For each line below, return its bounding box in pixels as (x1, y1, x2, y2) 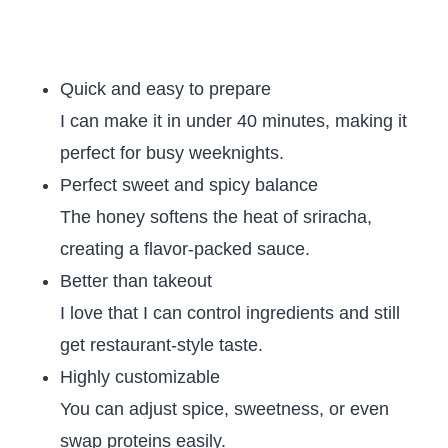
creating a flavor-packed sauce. (60, 239, 310, 259)
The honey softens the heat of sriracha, (60, 207, 372, 227)
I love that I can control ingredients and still (60, 303, 400, 323)
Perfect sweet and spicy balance (60, 175, 318, 195)
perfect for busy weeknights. (60, 143, 284, 163)
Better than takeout (60, 271, 212, 291)
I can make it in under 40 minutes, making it (60, 111, 407, 131)
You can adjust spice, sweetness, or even (60, 399, 389, 419)
